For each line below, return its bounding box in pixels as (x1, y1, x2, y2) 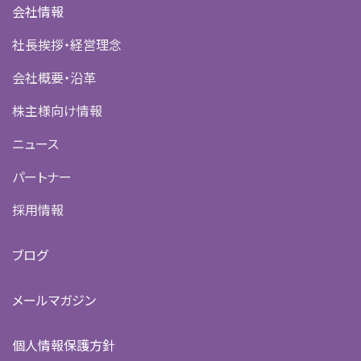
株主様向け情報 (12, 101, 102, 120)
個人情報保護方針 (12, 335, 115, 355)
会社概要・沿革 (12, 68, 96, 87)
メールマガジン (12, 290, 96, 309)
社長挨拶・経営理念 (12, 35, 122, 54)
